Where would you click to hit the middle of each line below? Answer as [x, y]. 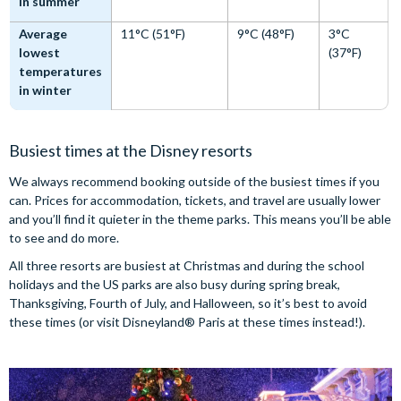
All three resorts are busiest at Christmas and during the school [187, 265]
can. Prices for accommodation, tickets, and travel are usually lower [195, 200]
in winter [45, 90]
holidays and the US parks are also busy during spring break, [175, 284]
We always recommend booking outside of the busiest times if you [194, 181]
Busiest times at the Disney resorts [131, 150]
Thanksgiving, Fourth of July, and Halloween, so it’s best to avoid [188, 303]
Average [43, 33]
